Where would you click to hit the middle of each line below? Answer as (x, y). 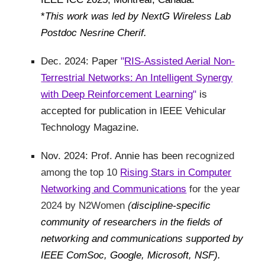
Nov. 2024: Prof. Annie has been (114, 155)
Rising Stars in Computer (176, 172)
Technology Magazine (89, 127)
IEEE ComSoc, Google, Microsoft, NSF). (131, 255)
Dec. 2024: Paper (81, 61)
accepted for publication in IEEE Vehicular (134, 110)
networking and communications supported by (142, 238)
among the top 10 (81, 172)
